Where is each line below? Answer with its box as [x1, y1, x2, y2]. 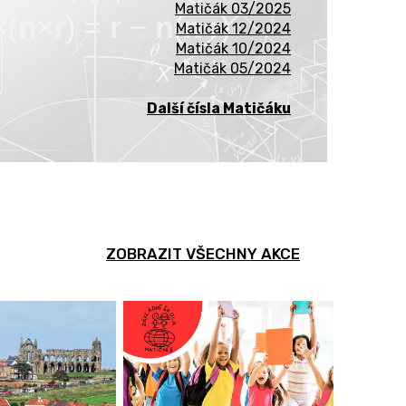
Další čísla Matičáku [147, 99, 291, 117]
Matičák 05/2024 [174, 59, 291, 77]
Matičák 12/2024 [176, 19, 291, 37]
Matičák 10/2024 [176, 39, 291, 57]
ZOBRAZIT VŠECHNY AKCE [106, 245, 300, 263]
